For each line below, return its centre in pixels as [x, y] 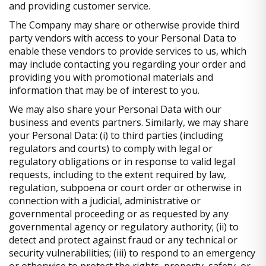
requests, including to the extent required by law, [118, 174]
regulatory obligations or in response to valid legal [122, 161]
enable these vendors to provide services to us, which [128, 51]
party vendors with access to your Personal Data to [123, 38]
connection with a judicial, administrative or [105, 200]
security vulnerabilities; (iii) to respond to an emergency [132, 253]
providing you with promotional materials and [111, 77]
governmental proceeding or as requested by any [119, 213]
